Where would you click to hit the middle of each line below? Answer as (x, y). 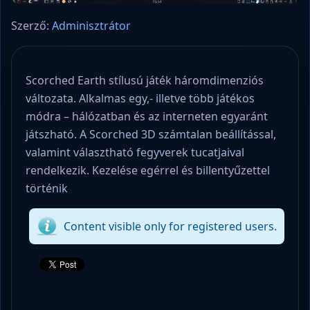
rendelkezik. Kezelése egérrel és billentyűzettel (148, 170)
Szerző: (31, 25)
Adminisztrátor (91, 25)
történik (47, 188)
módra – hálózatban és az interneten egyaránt (147, 116)
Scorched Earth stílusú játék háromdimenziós (145, 80)
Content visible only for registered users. (170, 226)
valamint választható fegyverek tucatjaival (135, 152)
